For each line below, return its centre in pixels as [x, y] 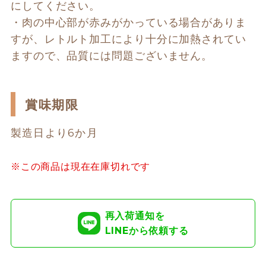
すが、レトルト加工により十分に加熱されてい [128, 39]
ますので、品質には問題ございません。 [112, 56]
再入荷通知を [135, 216]
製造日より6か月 [54, 133]
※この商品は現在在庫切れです [80, 166]
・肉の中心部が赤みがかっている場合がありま [128, 22]
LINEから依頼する [147, 230]
